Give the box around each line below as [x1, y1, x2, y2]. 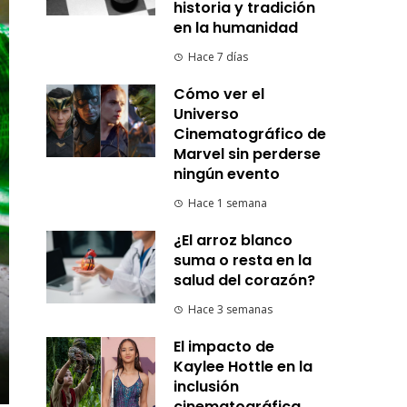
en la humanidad [173, 17, 298, 38]
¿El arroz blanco [173, 230, 293, 251]
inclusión [173, 376, 239, 397]
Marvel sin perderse [173, 144, 321, 164]
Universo [173, 104, 239, 124]
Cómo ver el [173, 84, 264, 104]
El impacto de [173, 336, 274, 357]
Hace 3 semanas [187, 302, 273, 317]
